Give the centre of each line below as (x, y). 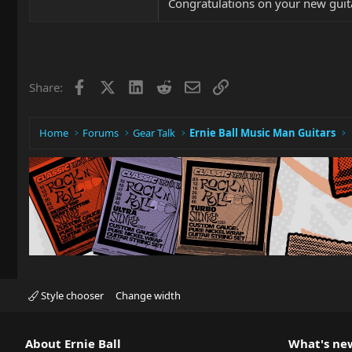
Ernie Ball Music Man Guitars (263, 133)
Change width (148, 295)
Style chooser (71, 295)
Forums (101, 133)
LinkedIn (166, 85)
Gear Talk (154, 133)
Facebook (112, 85)
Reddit (188, 85)
